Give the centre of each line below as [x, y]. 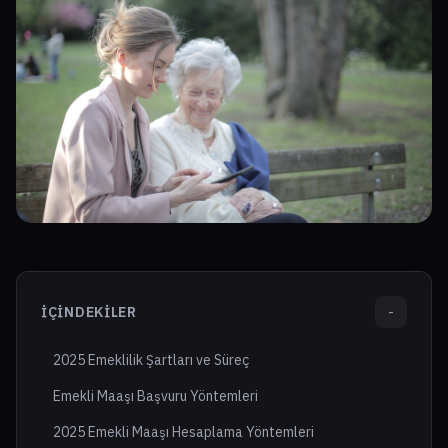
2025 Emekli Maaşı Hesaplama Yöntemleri [183, 432]
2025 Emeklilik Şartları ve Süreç [151, 360]
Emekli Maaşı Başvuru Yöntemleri [155, 396]
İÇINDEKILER [89, 312]
